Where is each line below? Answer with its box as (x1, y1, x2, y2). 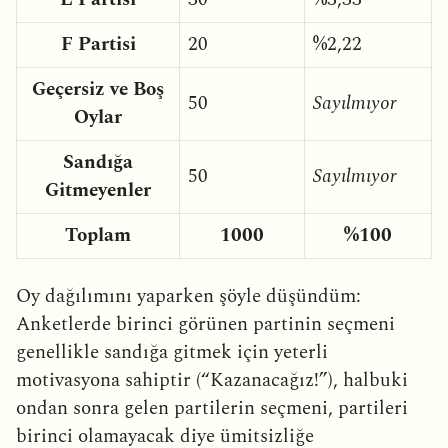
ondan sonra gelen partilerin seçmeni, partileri (16, 393, 408, 423)
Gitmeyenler (45, 175, 151, 205)
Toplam (65, 220, 131, 250)
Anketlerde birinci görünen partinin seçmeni (16, 309, 395, 339)
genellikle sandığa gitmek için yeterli (16, 337, 328, 367)
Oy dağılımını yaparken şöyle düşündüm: (16, 281, 361, 311)
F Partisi (60, 29, 136, 59)
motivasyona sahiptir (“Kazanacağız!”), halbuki (16, 365, 408, 395)
